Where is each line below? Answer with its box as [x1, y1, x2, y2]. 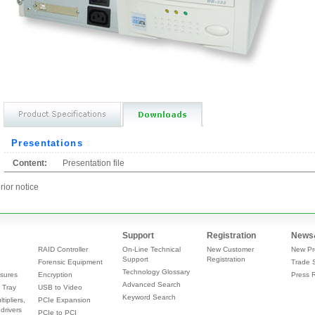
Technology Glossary [122, 268, 190, 276]
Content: [13, 158, 47, 168]
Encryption [38, 271, 72, 279]
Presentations [11, 138, 83, 148]
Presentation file [63, 158, 124, 168]
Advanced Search [122, 281, 181, 289]
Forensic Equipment [38, 258, 103, 266]
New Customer [207, 245, 254, 253]
